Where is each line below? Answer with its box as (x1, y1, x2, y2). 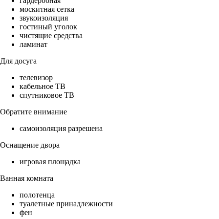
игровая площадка (20, 157, 81, 166)
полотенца (20, 191, 55, 199)
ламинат (20, 40, 47, 49)
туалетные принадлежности (20, 199, 113, 208)
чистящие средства (20, 31, 83, 40)
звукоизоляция (20, 14, 68, 22)
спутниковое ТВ (20, 91, 74, 100)
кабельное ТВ (20, 82, 66, 91)
